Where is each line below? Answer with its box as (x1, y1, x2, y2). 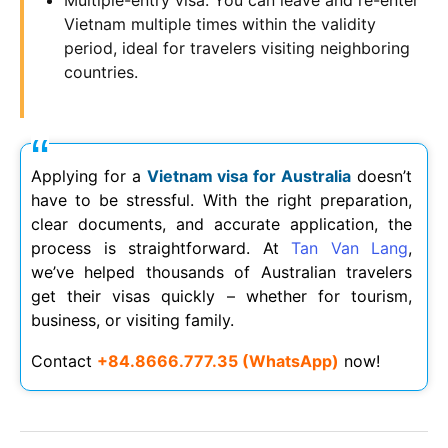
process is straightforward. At (31, 237, 291, 258)
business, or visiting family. (31, 309, 234, 330)
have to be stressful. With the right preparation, (31, 189, 412, 210)
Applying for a (31, 165, 147, 186)
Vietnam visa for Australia (146, 165, 352, 186)
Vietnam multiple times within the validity (64, 13, 376, 34)
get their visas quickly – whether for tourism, (31, 285, 412, 306)
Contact (31, 350, 97, 371)
